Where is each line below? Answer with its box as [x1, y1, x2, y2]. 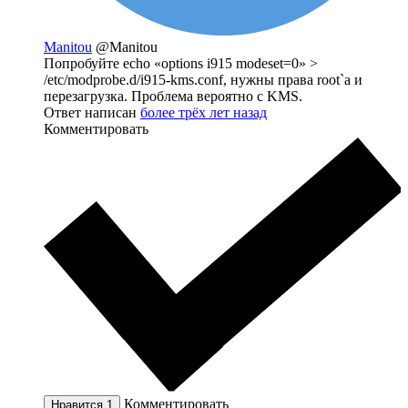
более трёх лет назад [140, 105, 267, 121]
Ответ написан [44, 105, 140, 121]
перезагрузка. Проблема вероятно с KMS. [44, 88, 302, 105]
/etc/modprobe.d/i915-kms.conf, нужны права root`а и [44, 72, 362, 88]
